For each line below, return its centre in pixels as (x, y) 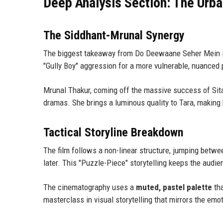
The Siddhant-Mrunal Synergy (114, 36)
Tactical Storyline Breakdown (113, 133)
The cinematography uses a (90, 187)
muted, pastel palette (174, 187)
